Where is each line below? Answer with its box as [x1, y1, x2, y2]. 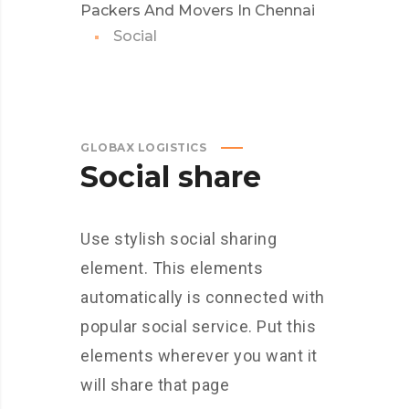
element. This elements [80, 258, 263, 278]
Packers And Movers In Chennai [80, 2, 315, 19]
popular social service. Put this [80, 317, 316, 336]
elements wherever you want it [80, 346, 318, 365]
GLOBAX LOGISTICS [80, 141, 206, 154]
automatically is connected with [80, 288, 325, 307]
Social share [80, 159, 261, 194]
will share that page [80, 375, 229, 394]
